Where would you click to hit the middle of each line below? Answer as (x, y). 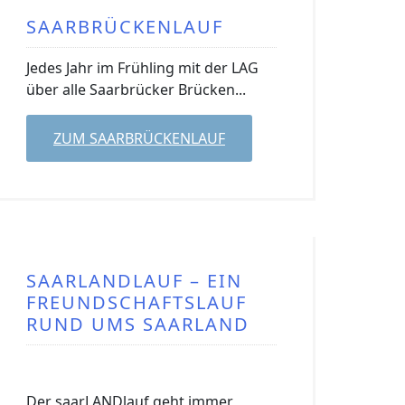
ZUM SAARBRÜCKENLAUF (139, 138)
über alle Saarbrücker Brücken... (136, 89)
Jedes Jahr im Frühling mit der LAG (142, 68)
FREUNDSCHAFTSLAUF (137, 302)
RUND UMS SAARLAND (138, 324)
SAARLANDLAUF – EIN (134, 281)
